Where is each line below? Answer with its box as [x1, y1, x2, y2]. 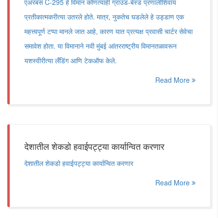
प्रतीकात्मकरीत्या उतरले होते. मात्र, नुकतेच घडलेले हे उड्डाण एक [24, 12, 184, 21]
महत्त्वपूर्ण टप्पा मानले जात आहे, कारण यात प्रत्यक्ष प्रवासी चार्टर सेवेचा [24, 26, 193, 36]
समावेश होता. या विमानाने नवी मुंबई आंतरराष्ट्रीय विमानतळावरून [24, 41, 177, 51]
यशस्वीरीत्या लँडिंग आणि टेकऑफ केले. [24, 55, 117, 65]
